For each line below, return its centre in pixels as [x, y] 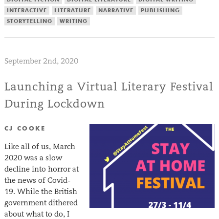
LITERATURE [72, 11]
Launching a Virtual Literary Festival [109, 87]
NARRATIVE [116, 11]
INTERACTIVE [27, 11]
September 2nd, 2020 [41, 61]
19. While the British [41, 192]
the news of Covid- [37, 180]
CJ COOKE [25, 129]
